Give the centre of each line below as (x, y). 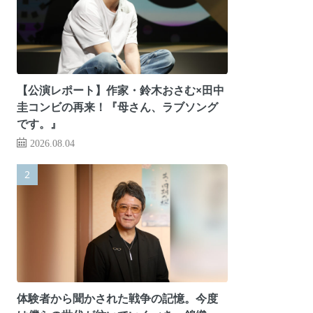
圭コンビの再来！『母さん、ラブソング (117, 107)
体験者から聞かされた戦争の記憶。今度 (117, 298)
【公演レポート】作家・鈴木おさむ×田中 (120, 90)
